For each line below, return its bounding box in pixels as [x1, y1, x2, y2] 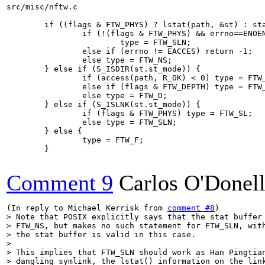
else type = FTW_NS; [7, 56, 172, 64]
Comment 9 [7, 170, 113, 195]
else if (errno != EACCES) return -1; [7, 47, 253, 56]
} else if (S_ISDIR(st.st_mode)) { [7, 64, 201, 73]
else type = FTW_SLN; [7, 118, 177, 127]
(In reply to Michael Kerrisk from [7, 203, 167, 212]
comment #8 [167, 203, 215, 212]
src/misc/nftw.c [7, 2, 77, 11]
